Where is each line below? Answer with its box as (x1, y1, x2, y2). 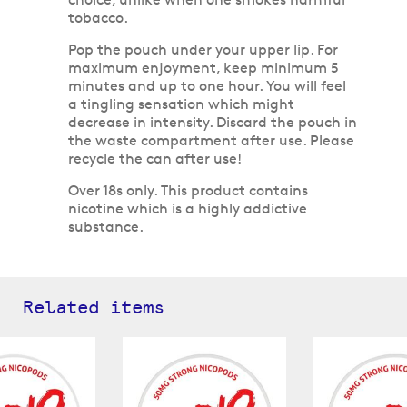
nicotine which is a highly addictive (68, 199, 307, 217)
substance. (68, 217, 144, 235)
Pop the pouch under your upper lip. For (68, 40, 338, 58)
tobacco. (68, 8, 128, 26)
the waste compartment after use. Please (68, 131, 354, 149)
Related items (23, 295, 164, 318)
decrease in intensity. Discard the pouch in (68, 113, 357, 131)
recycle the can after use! (68, 149, 242, 167)
